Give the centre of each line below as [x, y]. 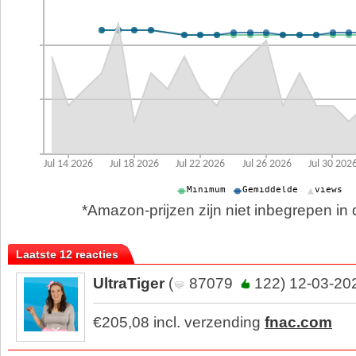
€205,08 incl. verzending [179, 322]
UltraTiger [129, 283]
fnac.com [298, 322]
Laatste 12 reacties [67, 254]
